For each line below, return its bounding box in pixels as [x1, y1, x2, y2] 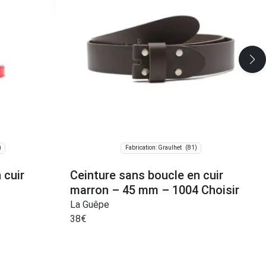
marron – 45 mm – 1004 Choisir [70, 182, 239, 197]
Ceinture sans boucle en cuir [70, 167, 223, 182]
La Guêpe [70, 198, 109, 210]
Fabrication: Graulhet [125, 144, 182, 151]
